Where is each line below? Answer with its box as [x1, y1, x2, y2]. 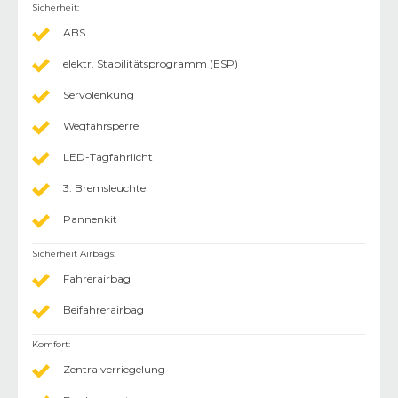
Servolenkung [63, 87, 134, 101]
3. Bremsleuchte [63, 180, 146, 195]
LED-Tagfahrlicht [63, 149, 153, 163]
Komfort [32, 338, 68, 350]
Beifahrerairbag [63, 302, 144, 316]
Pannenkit [63, 211, 117, 226]
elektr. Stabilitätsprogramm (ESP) [63, 56, 238, 70]
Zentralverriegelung [63, 362, 165, 376]
